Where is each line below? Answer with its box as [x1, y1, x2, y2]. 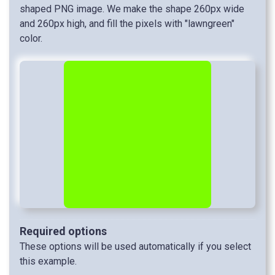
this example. [20, 255, 77, 268]
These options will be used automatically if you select [20, 241, 251, 253]
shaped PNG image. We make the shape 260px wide [20, 3, 244, 15]
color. [20, 33, 42, 45]
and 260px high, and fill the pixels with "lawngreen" [20, 18, 234, 30]
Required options [20, 225, 107, 238]
